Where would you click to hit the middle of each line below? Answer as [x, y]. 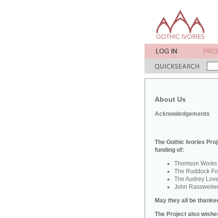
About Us [170, 99]
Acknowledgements [182, 114]
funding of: [169, 150]
